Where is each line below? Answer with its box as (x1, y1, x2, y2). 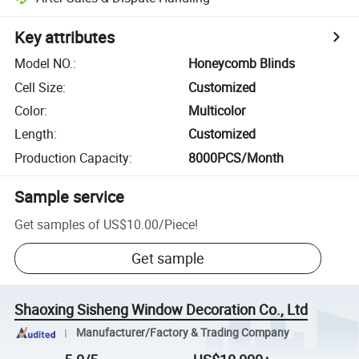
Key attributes (14, 26, 115, 49)
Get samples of (14, 215, 101, 233)
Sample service (14, 185, 125, 208)
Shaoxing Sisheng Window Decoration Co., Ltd (14, 300, 309, 320)
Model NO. (14, 54, 74, 73)
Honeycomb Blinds (188, 54, 296, 73)
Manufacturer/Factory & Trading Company (75, 325, 289, 341)
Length (14, 125, 54, 143)
